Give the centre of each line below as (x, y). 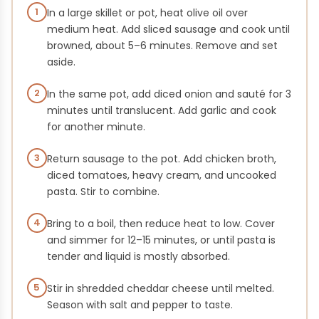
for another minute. (96, 127)
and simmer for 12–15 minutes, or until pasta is (161, 240)
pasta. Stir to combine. (103, 192)
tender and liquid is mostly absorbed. (138, 257)
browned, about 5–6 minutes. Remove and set (162, 46)
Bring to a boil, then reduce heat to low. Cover (161, 224)
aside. (61, 62)
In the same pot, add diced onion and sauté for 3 (169, 94)
